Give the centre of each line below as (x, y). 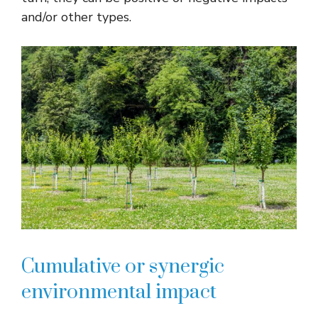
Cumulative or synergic (123, 267)
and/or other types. (76, 17)
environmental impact (119, 292)
